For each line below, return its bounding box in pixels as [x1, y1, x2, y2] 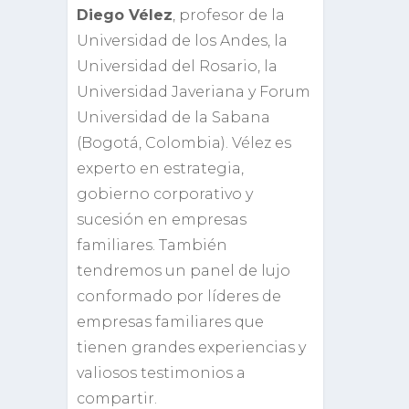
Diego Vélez [77, 6, 173, 24]
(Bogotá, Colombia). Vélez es [77, 134, 291, 152]
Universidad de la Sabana [77, 109, 270, 126]
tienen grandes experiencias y [77, 339, 306, 356]
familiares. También [77, 236, 227, 254]
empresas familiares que [77, 313, 264, 330]
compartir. [77, 390, 157, 407]
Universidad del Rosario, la [77, 58, 278, 75]
